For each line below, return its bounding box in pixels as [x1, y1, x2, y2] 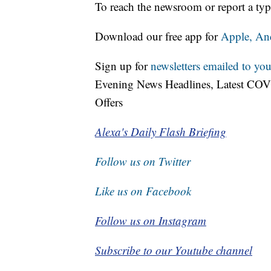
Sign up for [95, 58, 151, 74]
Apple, [221, 28, 255, 44]
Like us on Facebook [95, 183, 191, 199]
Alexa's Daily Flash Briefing [95, 124, 226, 140]
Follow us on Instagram [95, 213, 206, 229]
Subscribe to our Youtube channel [95, 243, 252, 258]
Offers [95, 94, 123, 110]
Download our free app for [95, 28, 221, 44]
